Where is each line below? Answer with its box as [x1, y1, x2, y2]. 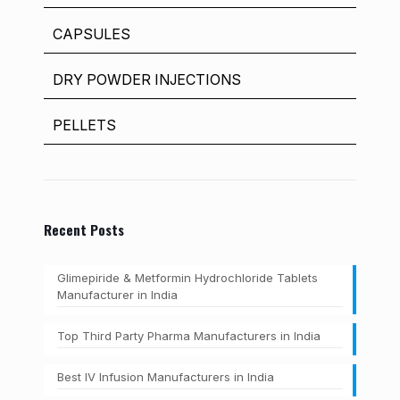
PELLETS [53, 116, 116, 134]
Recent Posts [44, 220, 124, 239]
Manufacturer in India [57, 287, 178, 302]
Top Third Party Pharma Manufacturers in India [57, 329, 321, 343]
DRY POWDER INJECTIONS [53, 71, 241, 88]
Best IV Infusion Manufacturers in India [57, 370, 274, 384]
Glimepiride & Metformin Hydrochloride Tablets [57, 271, 318, 285]
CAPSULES [53, 25, 130, 43]
